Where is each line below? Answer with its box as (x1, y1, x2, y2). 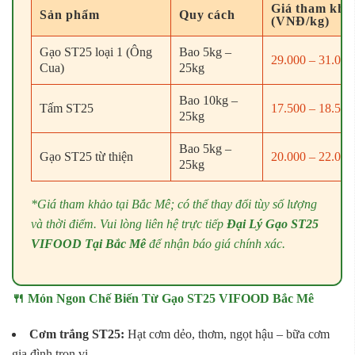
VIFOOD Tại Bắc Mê (31, 237, 146, 251)
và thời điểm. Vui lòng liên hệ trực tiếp (31, 217, 227, 231)
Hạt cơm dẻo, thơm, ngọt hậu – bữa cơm (124, 327, 330, 342)
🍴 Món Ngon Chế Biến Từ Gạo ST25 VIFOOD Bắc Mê (12, 292, 314, 306)
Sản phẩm (40, 8, 100, 22)
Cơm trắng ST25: (29, 327, 124, 342)
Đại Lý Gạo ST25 (227, 217, 319, 231)
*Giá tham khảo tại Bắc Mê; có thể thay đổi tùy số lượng (31, 197, 317, 212)
